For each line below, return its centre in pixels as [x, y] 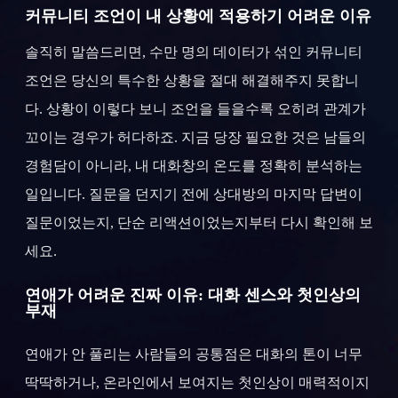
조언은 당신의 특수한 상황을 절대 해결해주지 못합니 [192, 81]
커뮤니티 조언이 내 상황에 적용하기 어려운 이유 [198, 16]
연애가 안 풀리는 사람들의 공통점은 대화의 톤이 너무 [194, 354]
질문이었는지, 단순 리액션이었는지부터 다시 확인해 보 [199, 223]
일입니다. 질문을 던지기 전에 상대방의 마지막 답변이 [194, 195]
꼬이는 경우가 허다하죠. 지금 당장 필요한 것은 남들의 [195, 138]
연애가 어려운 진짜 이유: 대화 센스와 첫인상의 [193, 295]
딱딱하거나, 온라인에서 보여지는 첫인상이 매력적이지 [197, 383]
